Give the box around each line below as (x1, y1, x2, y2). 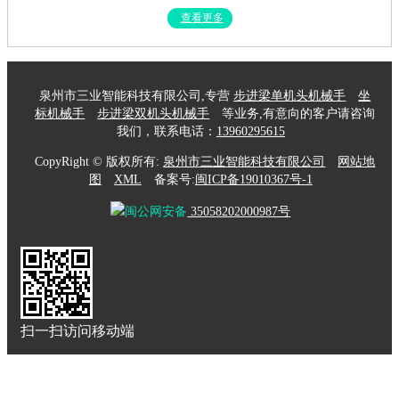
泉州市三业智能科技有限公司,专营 (39, 88, 234, 102)
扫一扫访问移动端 (20, 322, 134, 338)
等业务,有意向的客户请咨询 (218, 106, 376, 120)
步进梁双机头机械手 (97, 106, 210, 120)
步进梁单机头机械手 (233, 88, 346, 102)
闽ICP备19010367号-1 (194, 172, 313, 186)
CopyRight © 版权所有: (35, 154, 164, 168)
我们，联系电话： (116, 124, 216, 138)
